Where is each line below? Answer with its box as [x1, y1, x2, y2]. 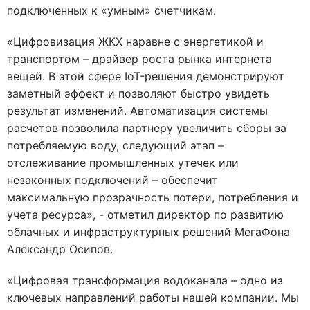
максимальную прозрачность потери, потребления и [7, 190, 298, 204]
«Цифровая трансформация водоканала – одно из [7, 273, 283, 287]
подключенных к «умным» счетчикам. [7, 3, 216, 17]
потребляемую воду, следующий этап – [7, 138, 224, 152]
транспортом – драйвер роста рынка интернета [7, 51, 272, 66]
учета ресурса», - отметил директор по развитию [7, 207, 284, 221]
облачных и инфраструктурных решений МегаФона [7, 224, 290, 239]
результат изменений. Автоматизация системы [7, 103, 268, 118]
